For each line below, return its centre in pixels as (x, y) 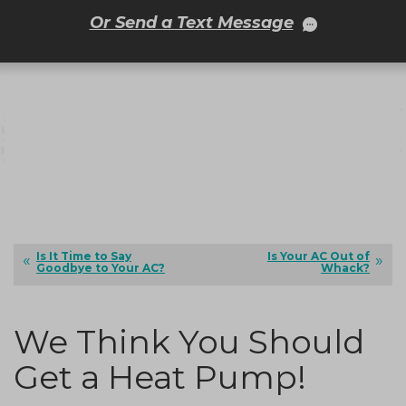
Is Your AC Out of (319, 256)
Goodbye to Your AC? (101, 268)
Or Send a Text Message (191, 23)
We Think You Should (189, 342)
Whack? (345, 268)
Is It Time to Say (84, 256)
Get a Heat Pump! (160, 377)
